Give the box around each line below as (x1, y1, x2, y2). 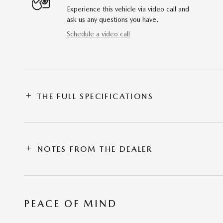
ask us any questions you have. (67, 15, 158, 23)
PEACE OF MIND (24, 197, 117, 210)
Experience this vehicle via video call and (67, 4, 189, 13)
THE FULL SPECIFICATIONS (37, 91, 154, 101)
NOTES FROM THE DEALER (37, 144, 153, 154)
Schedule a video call (67, 29, 130, 38)
